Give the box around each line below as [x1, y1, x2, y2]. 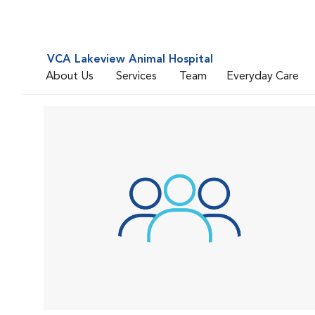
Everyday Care [226, 70, 299, 82]
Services [116, 70, 157, 82]
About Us [46, 70, 94, 82]
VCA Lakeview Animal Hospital [47, 54, 213, 65]
